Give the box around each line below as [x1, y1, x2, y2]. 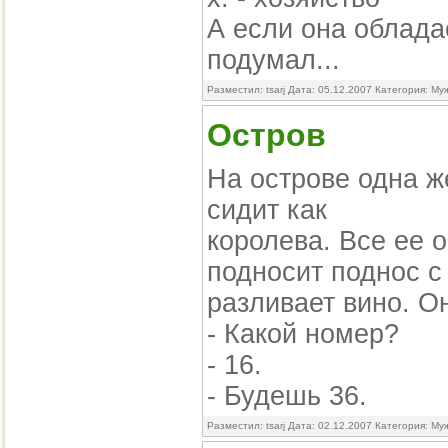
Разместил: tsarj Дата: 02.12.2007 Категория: [207, 420, 431, 431]
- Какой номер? [207, 319, 399, 349]
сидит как [207, 195, 327, 225]
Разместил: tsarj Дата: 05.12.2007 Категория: [207, 84, 431, 95]
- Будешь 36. [207, 381, 367, 411]
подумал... [207, 45, 340, 75]
